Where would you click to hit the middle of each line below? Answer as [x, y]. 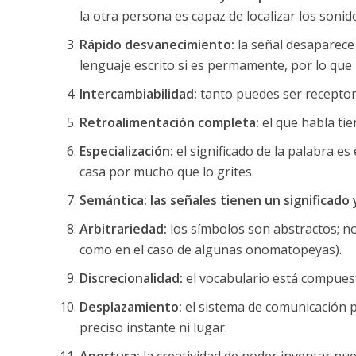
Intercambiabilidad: [138, 93]
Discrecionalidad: [132, 278]
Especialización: [128, 151]
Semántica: [113, 200]
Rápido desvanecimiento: [158, 44]
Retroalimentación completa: [169, 122]
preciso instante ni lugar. [153, 327]
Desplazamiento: [132, 306]
